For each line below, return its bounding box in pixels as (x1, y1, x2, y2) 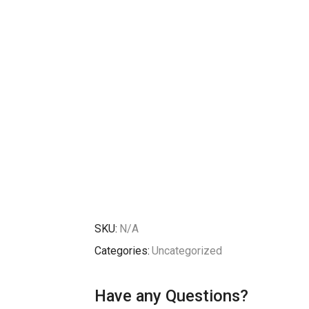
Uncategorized (152, 243, 222, 257)
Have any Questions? (94, 286, 248, 306)
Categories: (94, 243, 150, 257)
